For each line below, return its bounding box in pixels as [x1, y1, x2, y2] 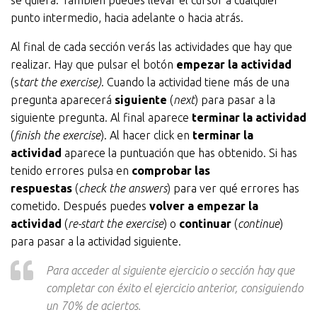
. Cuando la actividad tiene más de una [101, 76, 289, 88]
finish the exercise [14, 129, 100, 142]
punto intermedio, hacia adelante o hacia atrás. [11, 11, 243, 24]
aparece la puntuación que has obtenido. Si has [62, 146, 297, 159]
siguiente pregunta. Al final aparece [11, 111, 192, 124]
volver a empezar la [149, 200, 258, 212]
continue [238, 217, 279, 230]
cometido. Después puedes [11, 200, 149, 212]
